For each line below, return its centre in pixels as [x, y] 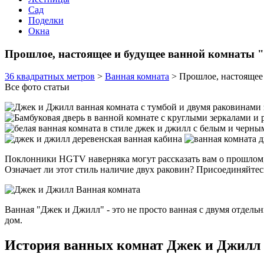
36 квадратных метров [50, 77]
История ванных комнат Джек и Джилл [133, 245]
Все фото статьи [37, 87]
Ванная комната [137, 77]
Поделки [46, 20]
